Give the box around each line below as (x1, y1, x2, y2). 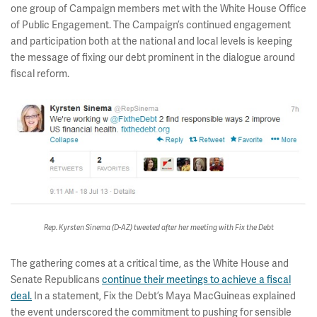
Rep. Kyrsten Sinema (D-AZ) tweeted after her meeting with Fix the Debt (43, 223, 274, 233)
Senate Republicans (11, 274, 102, 287)
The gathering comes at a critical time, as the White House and (11, 258, 289, 270)
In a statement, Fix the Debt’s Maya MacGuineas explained (32, 290, 296, 303)
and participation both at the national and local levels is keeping (11, 35, 292, 47)
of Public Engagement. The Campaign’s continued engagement (11, 19, 291, 31)
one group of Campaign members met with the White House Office (11, 3, 306, 15)
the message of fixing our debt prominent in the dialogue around (11, 52, 295, 64)
